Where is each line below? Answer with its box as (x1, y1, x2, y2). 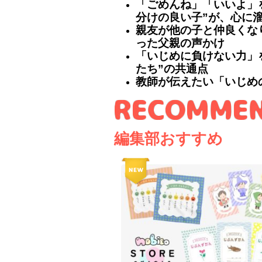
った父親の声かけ (136, 36, 225, 49)
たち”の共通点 (136, 62, 208, 75)
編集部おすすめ (114, 129, 223, 147)
